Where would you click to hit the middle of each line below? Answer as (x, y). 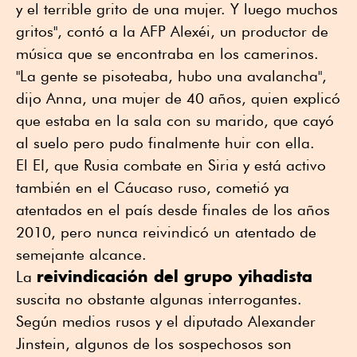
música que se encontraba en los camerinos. (167, 53)
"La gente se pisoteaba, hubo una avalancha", (171, 75)
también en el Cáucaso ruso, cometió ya (153, 187)
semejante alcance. (81, 254)
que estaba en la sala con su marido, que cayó (175, 120)
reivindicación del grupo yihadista (175, 276)
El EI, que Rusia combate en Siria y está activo (171, 165)
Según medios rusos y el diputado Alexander (166, 321)
